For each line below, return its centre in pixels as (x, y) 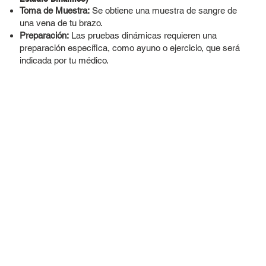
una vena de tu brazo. (61, 23)
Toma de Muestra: (54, 11)
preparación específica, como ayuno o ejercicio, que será (129, 48)
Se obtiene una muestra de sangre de (163, 11)
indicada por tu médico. (64, 61)
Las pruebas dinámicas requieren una (142, 36)
